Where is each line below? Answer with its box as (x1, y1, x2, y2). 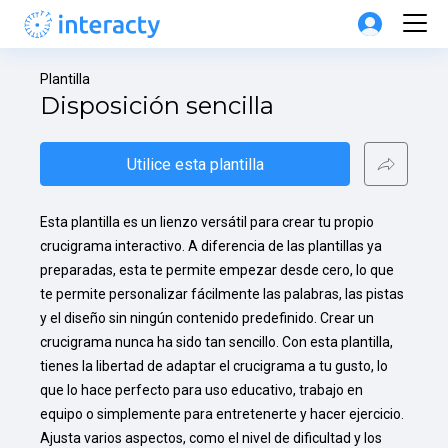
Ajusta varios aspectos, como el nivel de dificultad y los (40, 430, 382, 446)
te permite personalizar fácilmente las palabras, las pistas (40, 286, 404, 302)
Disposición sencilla (40, 91, 274, 120)
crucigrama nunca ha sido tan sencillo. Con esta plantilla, (40, 334, 393, 350)
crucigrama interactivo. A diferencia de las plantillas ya (40, 238, 382, 254)
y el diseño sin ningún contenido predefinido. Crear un (40, 310, 374, 326)
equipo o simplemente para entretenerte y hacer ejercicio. (40, 406, 404, 422)
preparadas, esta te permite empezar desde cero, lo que (40, 262, 394, 278)
